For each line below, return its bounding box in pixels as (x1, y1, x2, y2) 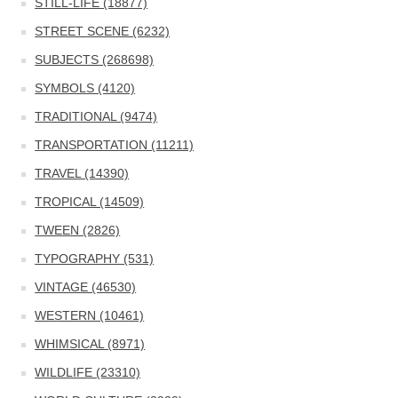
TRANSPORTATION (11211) (35, 138, 195, 152)
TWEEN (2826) (35, 223, 121, 237)
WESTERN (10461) (35, 308, 145, 322)
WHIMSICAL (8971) (35, 337, 146, 351)
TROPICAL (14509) (35, 195, 145, 209)
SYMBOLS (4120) (35, 81, 136, 95)
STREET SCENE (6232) (35, 24, 171, 38)
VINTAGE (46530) (35, 280, 137, 294)
